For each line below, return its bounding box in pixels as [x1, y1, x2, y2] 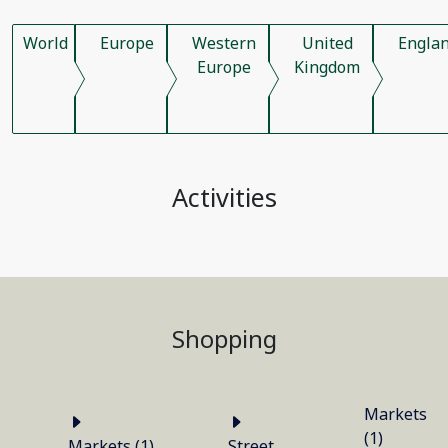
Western [192, 32, 256, 54]
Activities [171, 180, 277, 214]
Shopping [171, 323, 277, 355]
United [301, 32, 353, 54]
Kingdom [294, 56, 360, 78]
